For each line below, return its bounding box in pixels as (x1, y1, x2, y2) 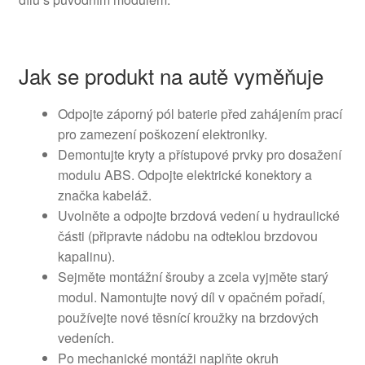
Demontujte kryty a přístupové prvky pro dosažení (57, 144, 341, 164)
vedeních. (57, 328, 114, 347)
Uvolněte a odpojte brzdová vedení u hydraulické (57, 205, 340, 225)
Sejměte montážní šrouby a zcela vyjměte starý (57, 266, 328, 286)
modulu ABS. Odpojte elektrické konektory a (57, 165, 312, 184)
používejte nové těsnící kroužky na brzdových (57, 307, 319, 327)
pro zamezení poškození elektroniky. (57, 124, 267, 143)
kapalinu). (57, 246, 115, 266)
